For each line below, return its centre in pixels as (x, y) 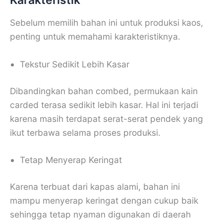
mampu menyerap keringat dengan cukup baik (104, 201)
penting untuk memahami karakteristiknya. (95, 36)
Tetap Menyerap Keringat (71, 160)
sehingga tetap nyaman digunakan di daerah (100, 215)
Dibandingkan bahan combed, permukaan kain (104, 91)
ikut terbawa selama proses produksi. (85, 132)
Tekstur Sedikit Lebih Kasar (75, 64)
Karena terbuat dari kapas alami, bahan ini (95, 187)
